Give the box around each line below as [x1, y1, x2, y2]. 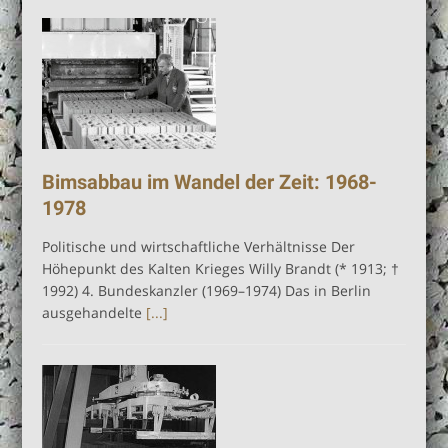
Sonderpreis [148, 87, 232, 107]
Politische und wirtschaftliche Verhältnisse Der [42, 236, 356, 256]
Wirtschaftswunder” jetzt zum [148, 52, 356, 72]
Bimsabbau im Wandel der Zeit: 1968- [42, 169, 378, 194]
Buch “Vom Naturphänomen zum [148, 17, 378, 37]
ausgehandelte [42, 302, 147, 322]
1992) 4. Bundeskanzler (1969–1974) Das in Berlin [42, 280, 372, 300]
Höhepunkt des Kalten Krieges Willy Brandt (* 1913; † [42, 258, 400, 278]
